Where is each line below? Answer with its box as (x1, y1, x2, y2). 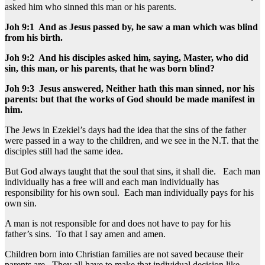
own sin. (5, 198, 37, 208)
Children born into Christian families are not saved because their (5, 248, 243, 259)
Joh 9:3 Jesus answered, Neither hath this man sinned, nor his (5, 83, 254, 93)
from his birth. (5, 32, 65, 43)
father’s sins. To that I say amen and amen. (5, 228, 166, 239)
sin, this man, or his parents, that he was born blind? (5, 63, 217, 73)
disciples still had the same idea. (5, 146, 123, 156)
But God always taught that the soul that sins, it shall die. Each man (5, 166, 260, 176)
